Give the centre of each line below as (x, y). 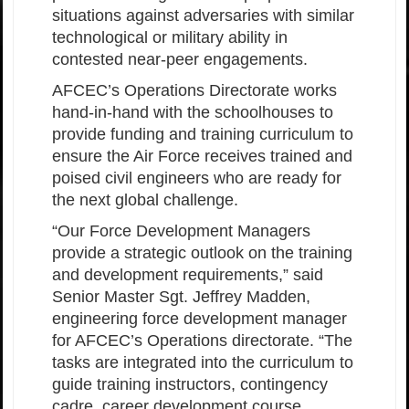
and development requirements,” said (188, 274)
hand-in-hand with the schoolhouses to (193, 112)
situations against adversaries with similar (203, 15)
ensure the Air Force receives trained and (202, 156)
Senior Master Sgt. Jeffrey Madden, (181, 296)
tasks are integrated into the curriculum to (203, 362)
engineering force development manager (199, 318)
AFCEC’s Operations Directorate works (194, 90)
